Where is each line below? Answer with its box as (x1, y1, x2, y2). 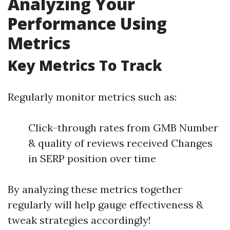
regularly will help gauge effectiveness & (8, 198, 203, 211)
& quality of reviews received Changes (28, 137, 213, 149)
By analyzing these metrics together (8, 183, 182, 196)
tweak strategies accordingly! (8, 214, 151, 226)
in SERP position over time (28, 152, 156, 165)
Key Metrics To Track (8, 55, 162, 75)
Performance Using (8, 12, 167, 34)
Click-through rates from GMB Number (28, 121, 218, 134)
